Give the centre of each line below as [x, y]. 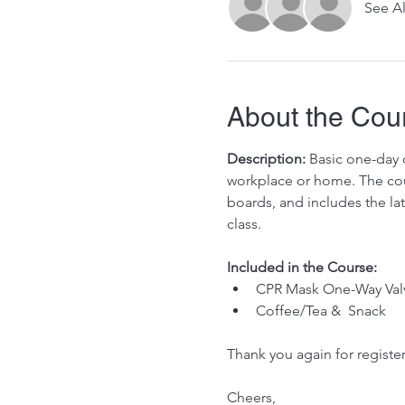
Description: [266, 159]
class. [245, 224]
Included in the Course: [301, 267]
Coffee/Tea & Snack [322, 311]
